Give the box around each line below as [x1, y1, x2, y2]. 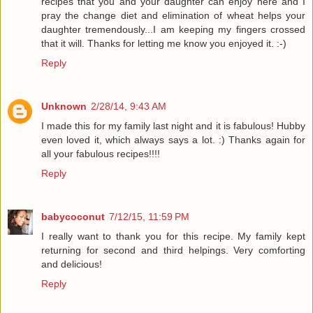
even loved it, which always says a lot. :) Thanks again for [41, 133, 305, 145]
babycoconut [41, 210, 105, 222]
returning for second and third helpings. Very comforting [41, 244, 305, 256]
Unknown [41, 100, 87, 112]
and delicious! [41, 258, 102, 270]
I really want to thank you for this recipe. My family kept [41, 230, 305, 242]
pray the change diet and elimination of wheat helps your [41, 9, 305, 21]
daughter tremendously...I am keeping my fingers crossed [41, 23, 305, 35]
